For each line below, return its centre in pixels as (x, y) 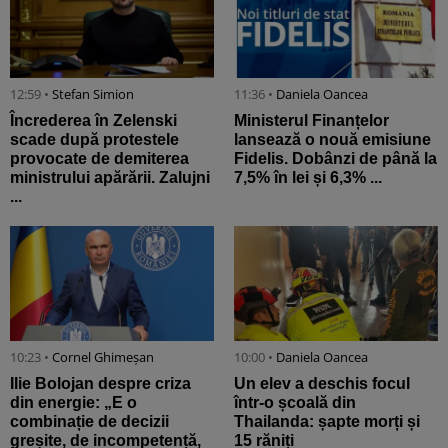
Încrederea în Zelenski (93, 121)
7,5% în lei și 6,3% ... (308, 178)
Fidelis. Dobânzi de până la (335, 159)
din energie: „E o (73, 402)
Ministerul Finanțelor (311, 121)
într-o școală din (295, 402)
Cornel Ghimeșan (103, 356)
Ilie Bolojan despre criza (100, 383)
